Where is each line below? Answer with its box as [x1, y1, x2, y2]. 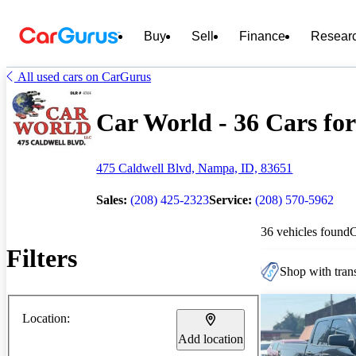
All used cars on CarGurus [17, 70, 151, 83]
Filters [6, 244, 77, 273]
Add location [178, 331, 243, 346]
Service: [209, 192, 253, 207]
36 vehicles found [261, 224, 350, 238]
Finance [239, 29, 285, 43]
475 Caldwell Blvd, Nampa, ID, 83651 [96, 161, 293, 175]
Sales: [96, 192, 128, 207]
